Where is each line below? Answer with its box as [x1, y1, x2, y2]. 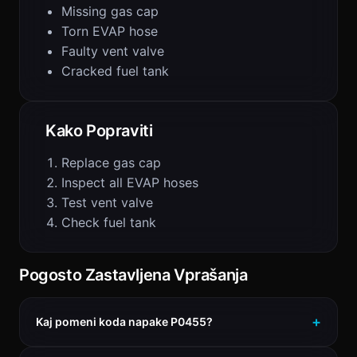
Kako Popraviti [45, 121, 153, 140]
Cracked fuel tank [61, 63, 169, 79]
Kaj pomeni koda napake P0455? [36, 315, 213, 328]
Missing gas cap [61, 3, 159, 19]
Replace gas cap [61, 155, 161, 171]
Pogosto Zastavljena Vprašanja [19, 265, 248, 284]
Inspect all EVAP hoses [61, 175, 198, 190]
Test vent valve [61, 194, 153, 210]
